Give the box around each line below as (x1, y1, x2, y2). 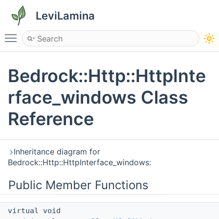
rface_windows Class (8, 87, 188, 109)
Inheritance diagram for (14, 147, 100, 157)
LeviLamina (36, 9, 95, 22)
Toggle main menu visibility (22, 29, 122, 39)
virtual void (8, 206, 65, 216)
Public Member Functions (8, 178, 149, 193)
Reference (8, 108, 94, 130)
